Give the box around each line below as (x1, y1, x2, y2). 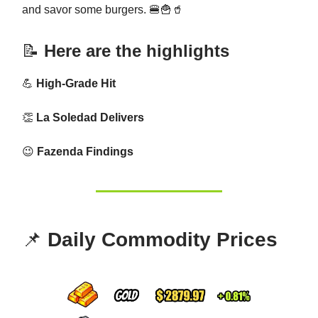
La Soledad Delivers (33, 111, 144, 124)
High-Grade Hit (33, 77, 116, 89)
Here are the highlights (39, 41, 229, 60)
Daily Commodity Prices (42, 229, 278, 251)
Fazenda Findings (34, 146, 133, 158)
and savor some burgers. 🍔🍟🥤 (22, 4, 183, 16)
